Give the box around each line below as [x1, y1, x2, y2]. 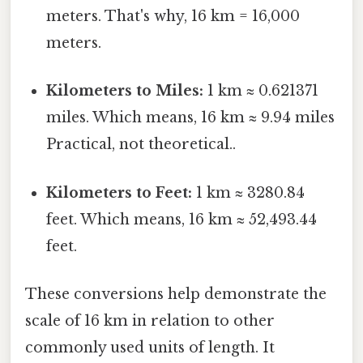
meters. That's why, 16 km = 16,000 [46, 7, 301, 26]
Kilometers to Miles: [46, 82, 204, 100]
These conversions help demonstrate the [25, 284, 327, 303]
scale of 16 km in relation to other [25, 311, 275, 330]
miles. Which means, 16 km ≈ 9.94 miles [46, 109, 335, 127]
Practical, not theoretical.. [46, 135, 237, 154]
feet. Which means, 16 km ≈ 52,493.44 [46, 210, 318, 228]
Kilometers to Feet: [46, 183, 193, 202]
